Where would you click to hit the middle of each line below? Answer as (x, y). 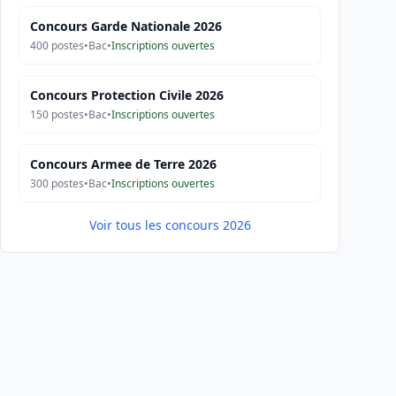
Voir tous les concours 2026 (170, 225)
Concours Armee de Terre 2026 (123, 164)
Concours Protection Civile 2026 (127, 95)
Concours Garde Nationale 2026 (126, 26)
